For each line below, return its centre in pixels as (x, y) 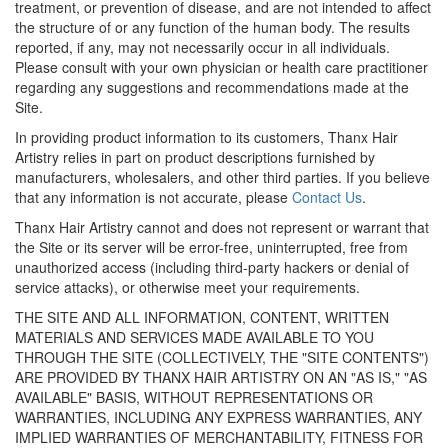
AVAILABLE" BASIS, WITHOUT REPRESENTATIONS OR (194, 397)
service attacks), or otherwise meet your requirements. (187, 287)
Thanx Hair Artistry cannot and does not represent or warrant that (222, 227)
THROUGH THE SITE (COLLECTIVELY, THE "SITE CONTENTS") (222, 357)
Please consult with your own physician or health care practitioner (221, 67)
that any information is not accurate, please (153, 197)
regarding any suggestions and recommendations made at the (212, 87)
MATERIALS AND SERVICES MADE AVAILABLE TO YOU (194, 337)
